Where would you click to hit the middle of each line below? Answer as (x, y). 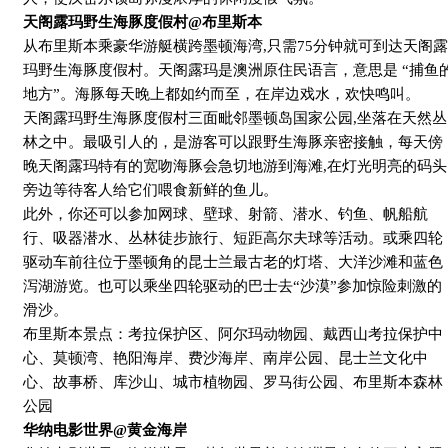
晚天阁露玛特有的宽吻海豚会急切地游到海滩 (173, 166)
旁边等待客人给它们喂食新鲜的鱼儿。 (150, 190)
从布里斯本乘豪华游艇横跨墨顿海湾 (143, 46)
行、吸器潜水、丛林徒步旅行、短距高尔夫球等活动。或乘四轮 (233, 238)
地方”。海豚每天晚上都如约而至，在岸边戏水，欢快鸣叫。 (221, 94)
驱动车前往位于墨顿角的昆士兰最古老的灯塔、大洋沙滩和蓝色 (233, 262)
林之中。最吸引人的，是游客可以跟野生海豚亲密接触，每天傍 (233, 142)
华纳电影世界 (68, 430)
